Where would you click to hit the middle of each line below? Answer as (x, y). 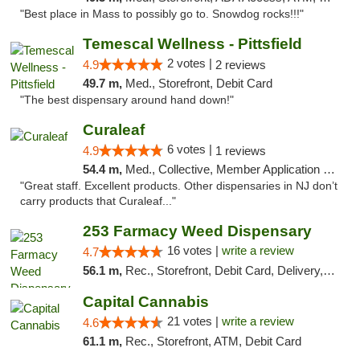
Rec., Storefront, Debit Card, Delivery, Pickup (224, 270)
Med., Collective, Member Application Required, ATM (224, 169)
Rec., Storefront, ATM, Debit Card (213, 341)
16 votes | (194, 250)
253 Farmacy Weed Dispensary (197, 231)
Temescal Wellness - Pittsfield (192, 44)
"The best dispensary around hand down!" (127, 100)
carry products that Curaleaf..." (98, 201)
